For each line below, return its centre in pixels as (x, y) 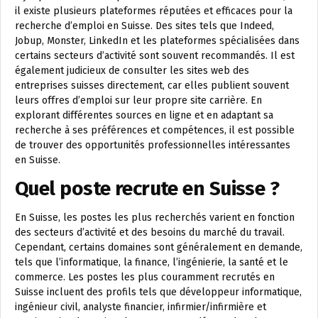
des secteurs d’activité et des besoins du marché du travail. (150, 233)
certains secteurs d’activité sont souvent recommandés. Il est (155, 56)
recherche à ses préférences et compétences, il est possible (155, 131)
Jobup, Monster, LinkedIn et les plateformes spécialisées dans (157, 41)
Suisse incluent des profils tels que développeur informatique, (158, 292)
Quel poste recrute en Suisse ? (147, 189)
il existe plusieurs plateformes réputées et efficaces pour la (154, 11)
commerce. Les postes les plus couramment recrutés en (145, 278)
